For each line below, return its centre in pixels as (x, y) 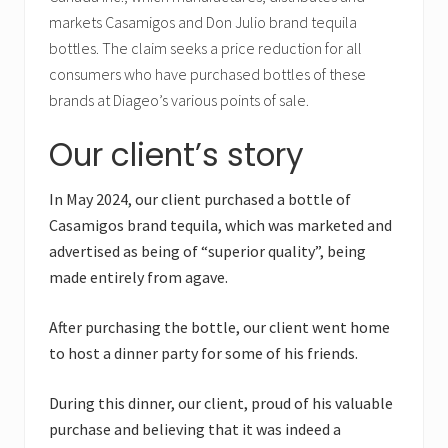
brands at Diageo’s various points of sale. (179, 100)
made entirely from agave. (138, 277)
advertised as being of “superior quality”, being (207, 251)
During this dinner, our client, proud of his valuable (221, 403)
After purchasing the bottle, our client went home (219, 327)
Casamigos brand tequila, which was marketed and (220, 225)
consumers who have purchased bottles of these (207, 74)
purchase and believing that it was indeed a (195, 429)
